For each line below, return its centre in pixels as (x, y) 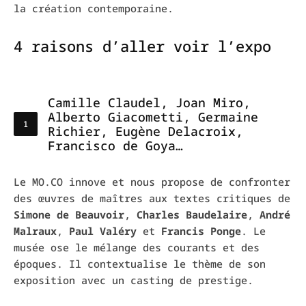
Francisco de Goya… (115, 145)
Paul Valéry (103, 231)
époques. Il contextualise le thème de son (140, 263)
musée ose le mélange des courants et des (137, 247)
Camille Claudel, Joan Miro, (149, 102)
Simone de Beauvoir (69, 214)
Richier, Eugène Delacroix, (145, 131)
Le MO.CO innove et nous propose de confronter (152, 181)
